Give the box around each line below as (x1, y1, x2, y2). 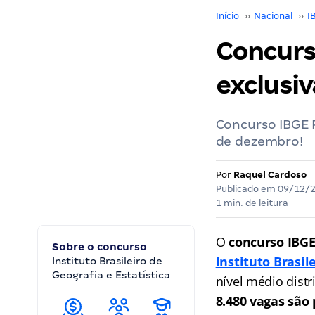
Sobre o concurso (52, 241, 147, 252)
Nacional (253, 11, 292, 21)
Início (215, 11, 239, 21)
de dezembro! (215, 134, 303, 148)
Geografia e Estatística (52, 269, 170, 281)
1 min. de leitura (215, 198, 288, 208)
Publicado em (215, 184, 278, 194)
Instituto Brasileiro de (52, 255, 162, 266)
